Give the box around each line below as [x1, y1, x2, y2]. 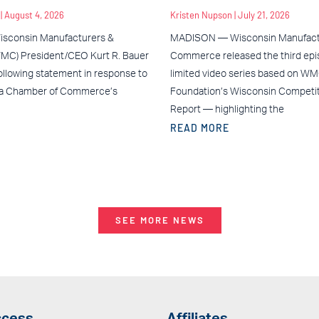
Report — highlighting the [170, 104, 284, 115]
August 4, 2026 [4, 9, 64, 21]
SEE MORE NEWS [115, 214, 204, 226]
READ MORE [170, 121, 229, 134]
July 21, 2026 [238, 9, 290, 21]
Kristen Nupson [170, 9, 234, 21]
